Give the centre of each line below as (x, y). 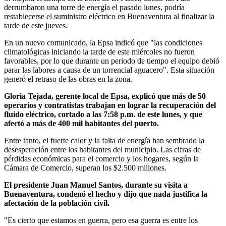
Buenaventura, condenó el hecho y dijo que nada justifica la (106, 194)
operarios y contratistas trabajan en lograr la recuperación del (110, 105)
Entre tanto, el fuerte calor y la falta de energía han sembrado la (104, 140)
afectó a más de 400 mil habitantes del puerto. (81, 123)
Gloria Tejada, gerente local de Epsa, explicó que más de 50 (105, 96)
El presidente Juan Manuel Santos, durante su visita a (96, 185)
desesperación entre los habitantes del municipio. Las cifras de (102, 149)
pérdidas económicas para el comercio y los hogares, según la (101, 158)
